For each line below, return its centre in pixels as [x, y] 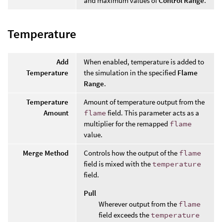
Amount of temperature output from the [144, 102]
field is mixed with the [118, 164]
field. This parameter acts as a [153, 112]
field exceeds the [125, 215]
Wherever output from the [139, 204]
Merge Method [46, 153]
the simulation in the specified [131, 72]
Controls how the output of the [131, 153]
